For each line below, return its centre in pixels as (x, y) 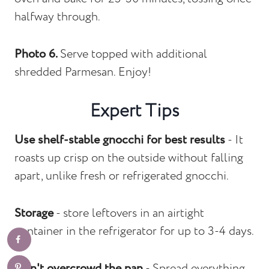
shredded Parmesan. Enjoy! (83, 72)
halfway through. (57, 17)
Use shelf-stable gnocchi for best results (120, 140)
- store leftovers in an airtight (129, 213)
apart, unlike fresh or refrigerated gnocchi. (122, 176)
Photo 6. (37, 54)
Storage (34, 213)
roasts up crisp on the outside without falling (129, 158)
